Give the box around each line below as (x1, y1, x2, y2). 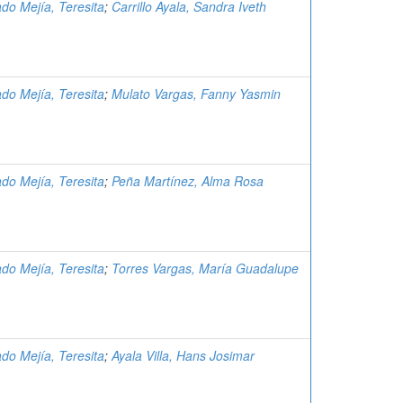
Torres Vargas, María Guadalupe (112, 259, 299, 277)
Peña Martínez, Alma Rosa (112, 172, 264, 190)
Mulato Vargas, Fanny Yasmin (112, 85, 281, 103)
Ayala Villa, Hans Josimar (112, 346, 255, 364)
